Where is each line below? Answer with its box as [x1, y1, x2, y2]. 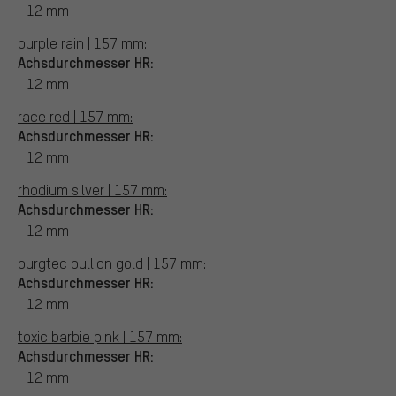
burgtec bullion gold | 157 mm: [18, 253, 206, 272]
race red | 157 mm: [18, 106, 133, 126]
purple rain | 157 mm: [18, 33, 147, 52]
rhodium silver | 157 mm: [18, 179, 167, 199]
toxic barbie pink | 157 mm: [18, 326, 182, 346]
